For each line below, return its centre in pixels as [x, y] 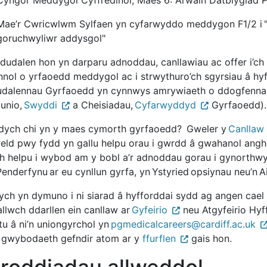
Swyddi [41, 105]
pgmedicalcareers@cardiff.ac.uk [183, 224]
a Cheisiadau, [102, 105]
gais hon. [210, 238]
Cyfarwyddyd [165, 105]
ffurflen [159, 238]
